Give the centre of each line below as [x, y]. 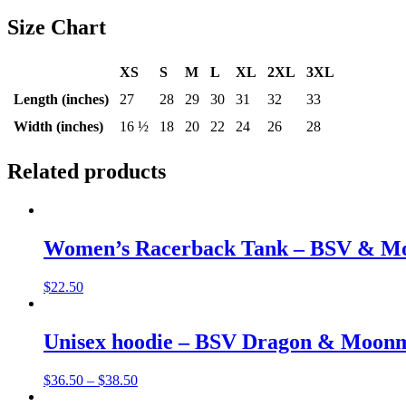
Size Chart [57, 28]
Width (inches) [58, 127]
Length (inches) [61, 100]
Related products [87, 172]
